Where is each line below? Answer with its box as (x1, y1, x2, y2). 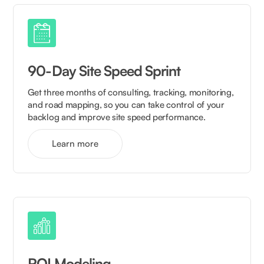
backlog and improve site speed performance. (28, 111, 206, 123)
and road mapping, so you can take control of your (28, 98, 225, 110)
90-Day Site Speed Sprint (28, 61, 181, 80)
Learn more (52, 137, 99, 149)
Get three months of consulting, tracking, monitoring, (28, 86, 234, 98)
